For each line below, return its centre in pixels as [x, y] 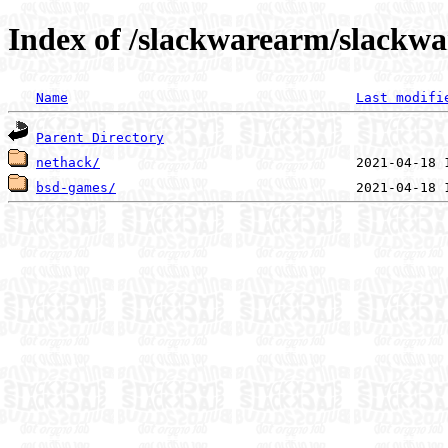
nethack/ [68, 162]
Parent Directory [100, 137]
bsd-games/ [76, 187]
